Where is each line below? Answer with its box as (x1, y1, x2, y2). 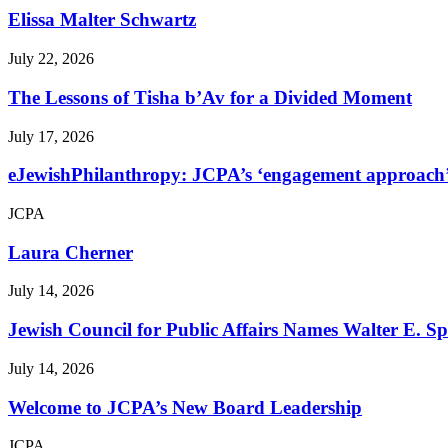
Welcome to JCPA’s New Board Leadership (8, 396, 362, 418)
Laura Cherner (8, 241, 133, 263)
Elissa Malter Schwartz (8, 9, 196, 31)
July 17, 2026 (8, 127, 94, 145)
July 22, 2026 (8, 50, 94, 68)
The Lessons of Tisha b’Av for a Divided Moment (8, 86, 412, 108)
